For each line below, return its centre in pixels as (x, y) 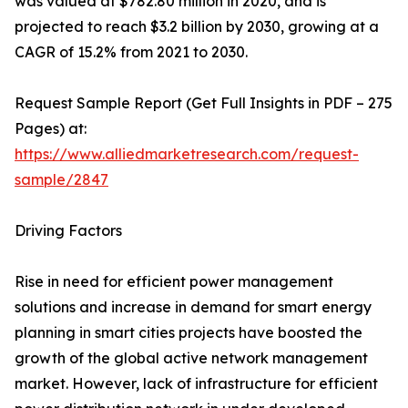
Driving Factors (68, 230)
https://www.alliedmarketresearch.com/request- (187, 154)
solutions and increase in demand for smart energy (193, 307)
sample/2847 (61, 179)
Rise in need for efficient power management (174, 281)
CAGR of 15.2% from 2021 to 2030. (131, 52)
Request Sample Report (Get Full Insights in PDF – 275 (204, 103)
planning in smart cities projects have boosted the (189, 332)
